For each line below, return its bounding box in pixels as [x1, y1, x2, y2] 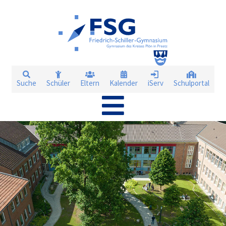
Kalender [109, 78, 138, 88]
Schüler [46, 78, 70, 88]
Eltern [80, 78, 99, 88]
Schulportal [174, 78, 209, 88]
